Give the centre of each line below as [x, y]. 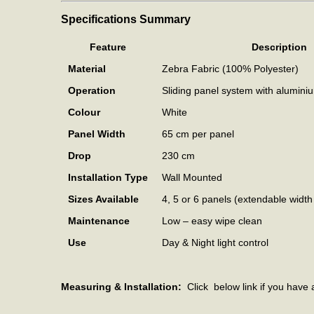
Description [279, 47]
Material [87, 68]
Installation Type [108, 177]
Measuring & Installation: [123, 286]
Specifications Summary [126, 19]
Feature [108, 47]
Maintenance [99, 220]
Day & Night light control [215, 242]
